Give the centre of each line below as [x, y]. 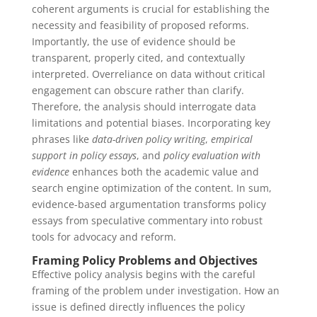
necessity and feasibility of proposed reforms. [140, 25]
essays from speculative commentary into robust [147, 220]
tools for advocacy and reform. [104, 237]
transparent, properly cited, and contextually [138, 58]
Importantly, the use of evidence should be [133, 41]
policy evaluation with [212, 155]
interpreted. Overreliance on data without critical [148, 74]
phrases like [62, 139]
